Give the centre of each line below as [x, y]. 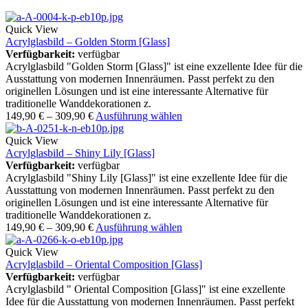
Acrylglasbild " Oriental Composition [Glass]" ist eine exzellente [145, 289]
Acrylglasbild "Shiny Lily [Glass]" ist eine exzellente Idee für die [146, 178]
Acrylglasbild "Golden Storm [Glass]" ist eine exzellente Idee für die [154, 67]
